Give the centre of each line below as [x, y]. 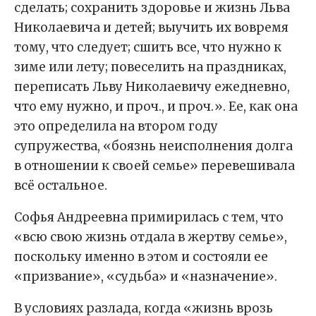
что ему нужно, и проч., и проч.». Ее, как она [156, 107]
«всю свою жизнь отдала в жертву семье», [151, 237]
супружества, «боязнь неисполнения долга [153, 146]
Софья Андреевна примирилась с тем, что [149, 218]
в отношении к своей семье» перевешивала [154, 166]
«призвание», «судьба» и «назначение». [146, 277]
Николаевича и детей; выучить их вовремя [151, 28]
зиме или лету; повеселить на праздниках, [150, 67]
